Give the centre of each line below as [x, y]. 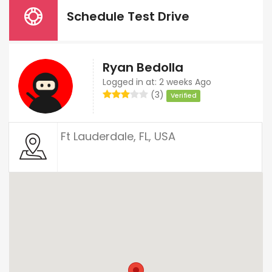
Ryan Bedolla [143, 67]
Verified [183, 95]
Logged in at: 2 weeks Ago [157, 82]
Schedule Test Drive [128, 16]
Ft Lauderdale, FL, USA [118, 136]
